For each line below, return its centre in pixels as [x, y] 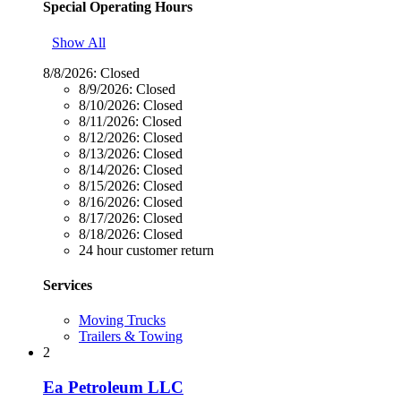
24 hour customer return [146, 250]
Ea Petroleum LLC [113, 387]
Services [68, 285]
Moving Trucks [122, 320]
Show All [79, 42]
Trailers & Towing [131, 337]
